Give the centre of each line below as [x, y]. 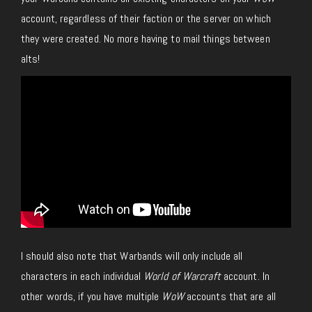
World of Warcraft [182, 276]
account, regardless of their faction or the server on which [146, 18]
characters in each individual [83, 276]
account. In [245, 276]
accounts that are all [229, 296]
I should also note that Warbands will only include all [132, 256]
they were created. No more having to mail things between [146, 38]
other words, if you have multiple [92, 296]
